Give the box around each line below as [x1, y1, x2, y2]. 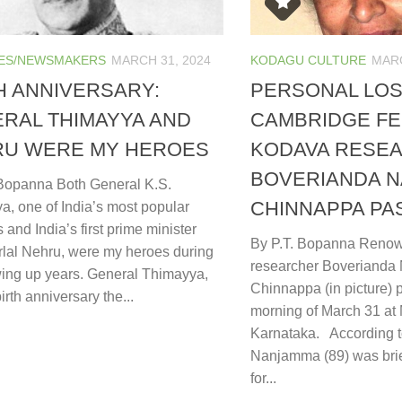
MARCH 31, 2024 [111, 53, 211, 68]
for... [250, 370, 276, 386]
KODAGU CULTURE [250, 53, 366, 68]
